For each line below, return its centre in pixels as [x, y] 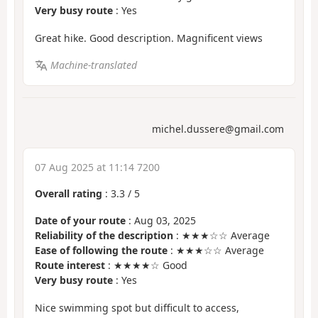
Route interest [70, 265]
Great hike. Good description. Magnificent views [149, 38]
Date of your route [80, 221]
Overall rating [68, 193]
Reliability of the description [104, 236]
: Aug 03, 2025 [161, 221]
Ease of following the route [101, 251]
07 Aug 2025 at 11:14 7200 [97, 167]
